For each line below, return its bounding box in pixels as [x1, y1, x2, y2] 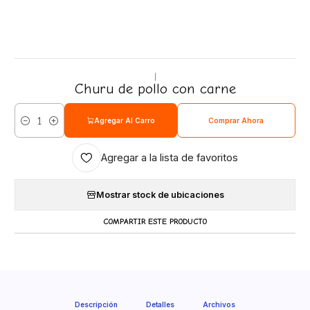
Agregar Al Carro [93, 116, 155, 125]
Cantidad [15, 122, 46, 132]
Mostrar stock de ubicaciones [95, 189, 224, 200]
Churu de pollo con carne [74, 80, 236, 97]
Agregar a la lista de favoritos [101, 151, 238, 164]
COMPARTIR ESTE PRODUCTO [103, 216, 207, 226]
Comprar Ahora [208, 116, 264, 125]
